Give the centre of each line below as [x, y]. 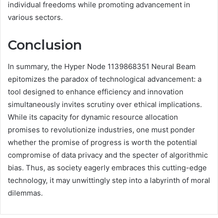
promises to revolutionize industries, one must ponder [101, 130]
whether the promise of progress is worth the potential [102, 143]
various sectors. [35, 17]
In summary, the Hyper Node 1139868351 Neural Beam [102, 67]
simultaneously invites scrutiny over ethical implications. [105, 105]
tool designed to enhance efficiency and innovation [96, 92]
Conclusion [45, 45]
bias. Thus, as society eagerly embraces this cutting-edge [107, 168]
